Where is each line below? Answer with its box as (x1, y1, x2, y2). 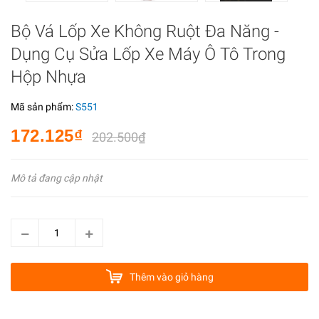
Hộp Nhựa (11, 67, 86, 87)
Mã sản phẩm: (11, 101, 75, 113)
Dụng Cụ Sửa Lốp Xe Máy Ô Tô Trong (11, 44, 286, 64)
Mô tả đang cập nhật (11, 172, 103, 184)
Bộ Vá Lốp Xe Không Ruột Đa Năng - (11, 21, 279, 41)
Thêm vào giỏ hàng (129, 271, 214, 283)
